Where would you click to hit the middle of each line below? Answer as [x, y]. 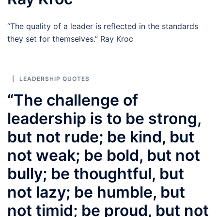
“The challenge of [73, 100]
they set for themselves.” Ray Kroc [73, 39]
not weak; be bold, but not [104, 155]
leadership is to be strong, [104, 118]
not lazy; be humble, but [96, 192]
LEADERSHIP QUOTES [54, 79]
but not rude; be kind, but [101, 137]
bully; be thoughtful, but [96, 174]
